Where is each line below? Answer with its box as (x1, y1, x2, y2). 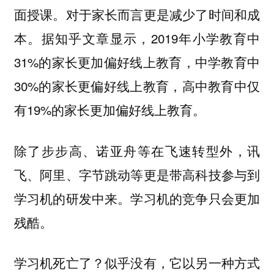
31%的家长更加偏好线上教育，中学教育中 (13, 53, 261, 72)
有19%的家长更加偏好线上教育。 (13, 100, 206, 119)
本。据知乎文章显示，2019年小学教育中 (13, 29, 261, 48)
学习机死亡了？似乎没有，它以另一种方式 (13, 253, 261, 272)
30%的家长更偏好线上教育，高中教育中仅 (13, 76, 261, 95)
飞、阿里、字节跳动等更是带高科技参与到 (13, 165, 261, 183)
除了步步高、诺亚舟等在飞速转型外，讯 (13, 141, 261, 160)
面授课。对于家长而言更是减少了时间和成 (13, 5, 261, 24)
